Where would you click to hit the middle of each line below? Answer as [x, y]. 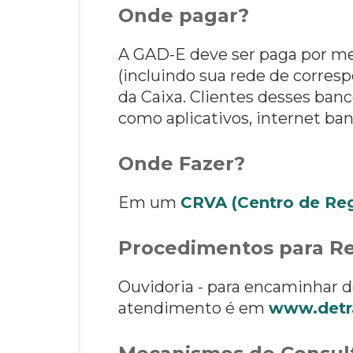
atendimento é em [193, 308]
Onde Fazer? [182, 163]
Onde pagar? [184, 15]
